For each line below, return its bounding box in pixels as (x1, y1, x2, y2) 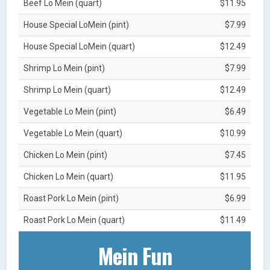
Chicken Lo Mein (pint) (24, 149, 108, 160)
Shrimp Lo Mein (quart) (24, 84, 111, 95)
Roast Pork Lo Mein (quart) (24, 215, 125, 225)
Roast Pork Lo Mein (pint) (24, 193, 119, 203)
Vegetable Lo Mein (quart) (24, 128, 123, 138)
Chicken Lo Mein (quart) (24, 171, 114, 181)
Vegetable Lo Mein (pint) (24, 106, 117, 116)
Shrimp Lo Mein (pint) (24, 63, 105, 73)
